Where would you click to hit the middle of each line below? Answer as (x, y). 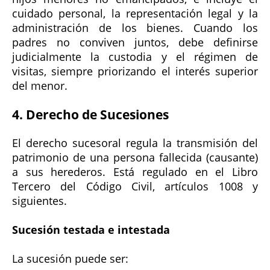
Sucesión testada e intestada (91, 230)
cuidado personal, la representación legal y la (135, 14)
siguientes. (39, 201)
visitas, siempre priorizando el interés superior (135, 71)
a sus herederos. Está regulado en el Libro (135, 172)
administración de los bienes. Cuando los (135, 28)
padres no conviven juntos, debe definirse (135, 42)
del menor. (40, 86)
